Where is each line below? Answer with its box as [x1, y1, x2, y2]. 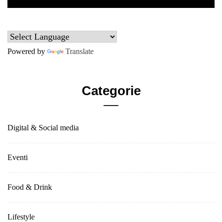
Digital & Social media [7, 123, 79, 133]
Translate [65, 47, 94, 56]
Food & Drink [7, 183, 52, 192]
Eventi [7, 153, 28, 163]
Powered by [7, 47, 47, 56]
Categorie [81, 83, 141, 99]
